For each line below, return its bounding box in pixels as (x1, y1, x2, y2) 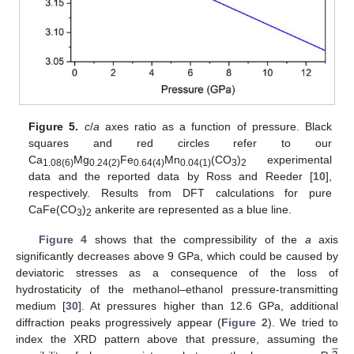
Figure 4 (38, 233, 88, 247)
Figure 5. (28, 119, 79, 133)
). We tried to (267, 316, 338, 330)
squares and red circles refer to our (28, 136, 332, 149)
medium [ (16, 299, 66, 313)
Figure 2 (221, 316, 268, 330)
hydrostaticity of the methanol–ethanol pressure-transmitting (16, 283, 338, 296)
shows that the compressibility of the (87, 233, 305, 247)
